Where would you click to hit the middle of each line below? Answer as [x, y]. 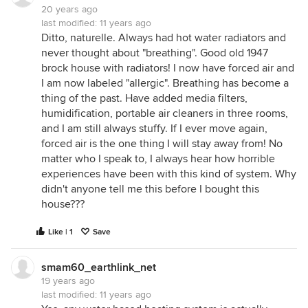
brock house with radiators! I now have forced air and [168, 68]
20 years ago [69, 9]
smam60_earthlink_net [99, 267]
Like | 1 [60, 232]
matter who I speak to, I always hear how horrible [158, 159]
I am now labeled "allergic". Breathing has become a [165, 83]
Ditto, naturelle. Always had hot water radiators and [164, 38]
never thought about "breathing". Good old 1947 [155, 53]
